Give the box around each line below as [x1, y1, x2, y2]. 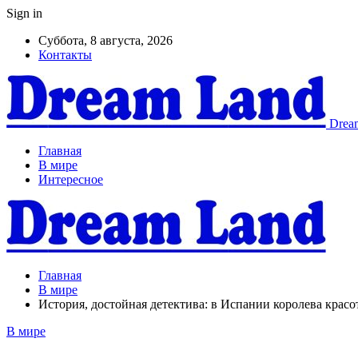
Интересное [38, 173, 103, 186]
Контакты [38, 48, 92, 62]
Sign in [6, 6, 42, 20]
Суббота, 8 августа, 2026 [38, 34, 173, 47]
